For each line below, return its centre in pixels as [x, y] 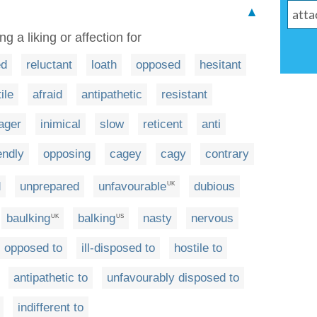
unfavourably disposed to [173, 278]
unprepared [50, 186]
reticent [163, 124]
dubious [214, 186]
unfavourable [132, 186]
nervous [212, 219]
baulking [28, 219]
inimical [60, 124]
